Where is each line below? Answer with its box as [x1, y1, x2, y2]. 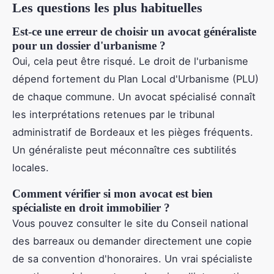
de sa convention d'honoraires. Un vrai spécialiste [12, 252, 253, 265]
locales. [12, 161, 49, 174]
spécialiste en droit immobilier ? [12, 201, 170, 214]
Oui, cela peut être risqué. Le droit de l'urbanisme [12, 54, 248, 67]
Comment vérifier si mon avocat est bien [12, 187, 213, 200]
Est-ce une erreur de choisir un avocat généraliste [12, 24, 256, 38]
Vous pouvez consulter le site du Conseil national [12, 217, 248, 229]
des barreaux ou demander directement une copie [12, 234, 252, 247]
